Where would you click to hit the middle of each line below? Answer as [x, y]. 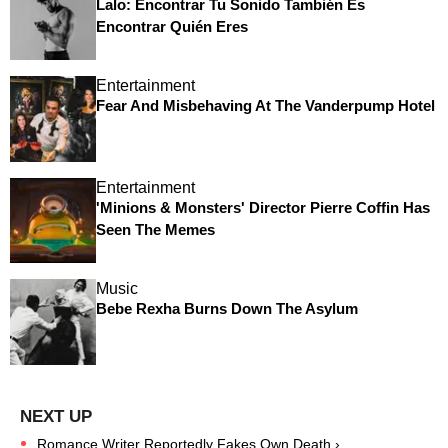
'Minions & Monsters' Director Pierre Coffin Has [262, 207]
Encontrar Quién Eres [171, 26]
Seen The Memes [155, 229]
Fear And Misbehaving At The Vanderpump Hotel [265, 106]
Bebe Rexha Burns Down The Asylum [226, 309]
